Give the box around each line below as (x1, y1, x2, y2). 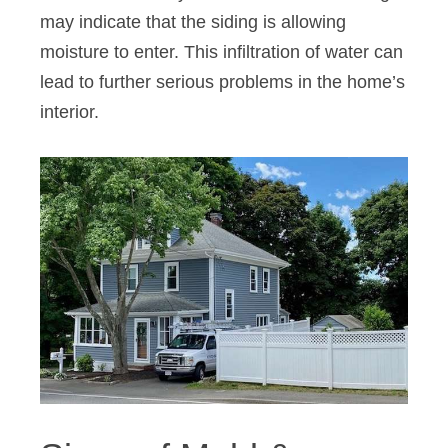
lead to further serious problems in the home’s (40, 71, 405, 92)
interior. (40, 101, 104, 122)
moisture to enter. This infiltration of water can (40, 41, 403, 62)
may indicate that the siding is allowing (40, 11, 346, 32)
